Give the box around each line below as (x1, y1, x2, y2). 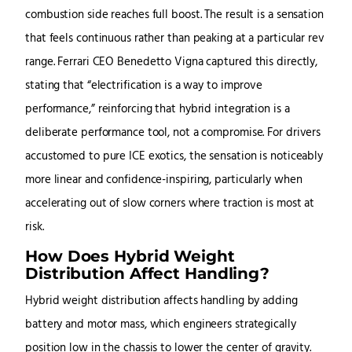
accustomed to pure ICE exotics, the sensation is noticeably (25, 148, 324, 167)
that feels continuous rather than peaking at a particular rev (25, 30, 324, 49)
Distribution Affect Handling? (25, 263, 270, 284)
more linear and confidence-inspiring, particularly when (25, 171, 302, 190)
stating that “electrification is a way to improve (25, 77, 263, 96)
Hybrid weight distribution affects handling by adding (25, 292, 298, 311)
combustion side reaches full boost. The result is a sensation (25, 6, 324, 25)
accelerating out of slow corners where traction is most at (25, 195, 315, 214)
